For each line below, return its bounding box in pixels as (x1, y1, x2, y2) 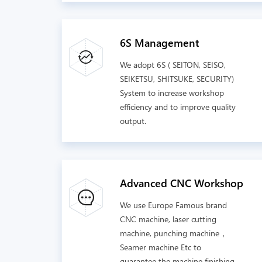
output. (120, 113, 146, 128)
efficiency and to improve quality (120, 99, 236, 114)
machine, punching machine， (120, 226, 227, 240)
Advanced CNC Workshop (120, 174, 243, 192)
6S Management (120, 33, 199, 52)
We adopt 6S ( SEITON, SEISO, (120, 57, 226, 72)
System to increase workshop (120, 85, 224, 100)
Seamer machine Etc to (120, 240, 201, 254)
